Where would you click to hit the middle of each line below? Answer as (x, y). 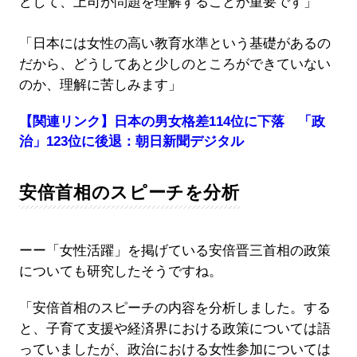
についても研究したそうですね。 (120, 271)
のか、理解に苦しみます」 (100, 84)
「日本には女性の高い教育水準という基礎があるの (175, 43)
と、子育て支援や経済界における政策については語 (175, 328)
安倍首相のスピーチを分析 (129, 192)
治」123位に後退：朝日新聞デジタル (131, 141)
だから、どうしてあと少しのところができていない (175, 64)
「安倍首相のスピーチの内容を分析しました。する (175, 308)
